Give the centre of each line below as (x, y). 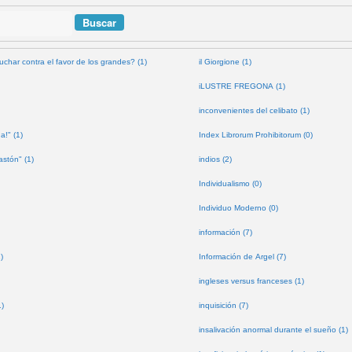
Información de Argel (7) (243, 257)
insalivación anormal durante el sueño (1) (274, 330)
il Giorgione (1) (225, 62)
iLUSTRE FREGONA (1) (242, 86)
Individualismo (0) (231, 183)
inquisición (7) (224, 305)
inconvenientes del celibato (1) (255, 110)
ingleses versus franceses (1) (252, 281)
